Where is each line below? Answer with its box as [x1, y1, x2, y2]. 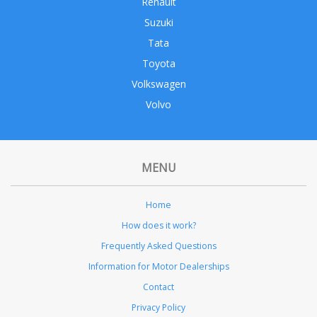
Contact [143, 280, 174, 293]
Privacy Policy [132, 301, 185, 313]
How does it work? [121, 219, 196, 231]
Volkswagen [131, 77, 186, 91]
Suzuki [144, 16, 173, 30]
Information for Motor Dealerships [88, 260, 229, 272]
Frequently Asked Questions [100, 239, 217, 252]
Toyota [142, 57, 175, 71]
